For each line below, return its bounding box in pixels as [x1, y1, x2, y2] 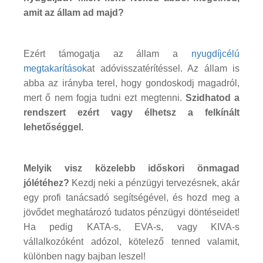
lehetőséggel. [23, 122, 83, 132]
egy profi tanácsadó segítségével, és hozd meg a [23, 192, 240, 203]
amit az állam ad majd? [23, 7, 124, 18]
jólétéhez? [23, 177, 69, 188]
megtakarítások [23, 63, 87, 73]
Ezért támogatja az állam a [23, 48, 191, 59]
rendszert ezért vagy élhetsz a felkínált [23, 107, 240, 117]
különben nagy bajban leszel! [23, 251, 148, 261]
